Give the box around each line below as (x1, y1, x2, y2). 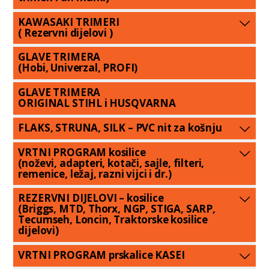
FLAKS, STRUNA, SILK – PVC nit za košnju (18, 120, 222, 134)
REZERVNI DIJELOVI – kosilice (18, 191, 164, 205)
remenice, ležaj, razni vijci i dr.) (18, 166, 172, 181)
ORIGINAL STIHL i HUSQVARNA (18, 96, 176, 110)
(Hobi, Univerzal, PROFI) (18, 61, 138, 75)
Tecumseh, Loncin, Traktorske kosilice (18, 213, 208, 227)
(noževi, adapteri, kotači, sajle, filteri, (18, 156, 205, 170)
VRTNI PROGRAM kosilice (18, 145, 146, 159)
